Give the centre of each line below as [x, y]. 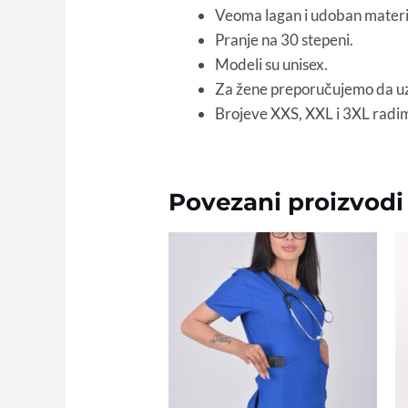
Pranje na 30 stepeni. [285, 40]
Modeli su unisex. [272, 65]
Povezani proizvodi [286, 202]
